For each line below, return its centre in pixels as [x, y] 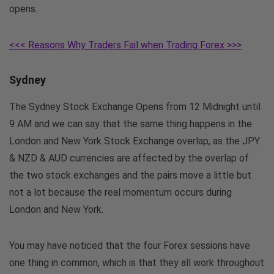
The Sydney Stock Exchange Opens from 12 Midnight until [135, 106]
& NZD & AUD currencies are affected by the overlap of [129, 158]
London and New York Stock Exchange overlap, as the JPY [135, 141]
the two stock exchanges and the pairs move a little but [130, 175]
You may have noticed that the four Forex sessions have [130, 245]
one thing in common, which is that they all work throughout [137, 262]
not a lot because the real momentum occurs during [120, 192]
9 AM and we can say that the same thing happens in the [131, 124]
